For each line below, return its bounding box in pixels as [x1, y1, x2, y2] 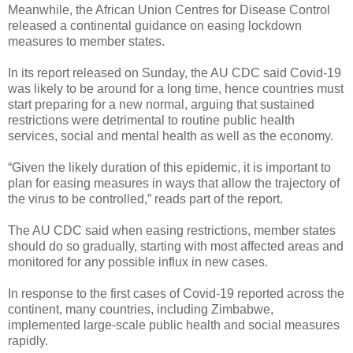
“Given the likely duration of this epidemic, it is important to [8, 160, 331, 174]
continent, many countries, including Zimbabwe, [8, 302, 273, 316]
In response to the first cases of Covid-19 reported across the [8, 286, 344, 300]
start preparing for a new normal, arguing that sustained [8, 97, 314, 111]
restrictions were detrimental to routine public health [8, 113, 295, 127]
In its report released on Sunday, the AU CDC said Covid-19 [8, 65, 341, 80]
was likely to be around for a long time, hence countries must [8, 81, 344, 95]
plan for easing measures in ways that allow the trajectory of [8, 176, 340, 190]
